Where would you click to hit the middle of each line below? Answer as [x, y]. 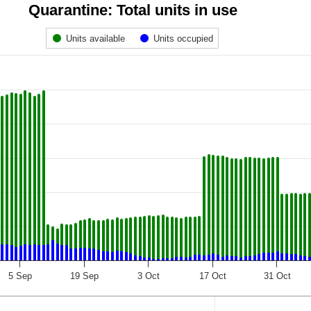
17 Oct [213, 276]
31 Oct [277, 276]
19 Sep [85, 276]
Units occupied [183, 39]
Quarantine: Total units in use [133, 10]
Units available [95, 39]
